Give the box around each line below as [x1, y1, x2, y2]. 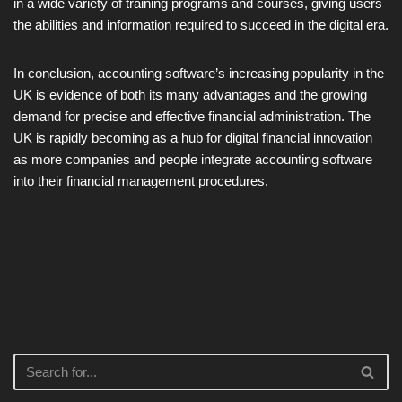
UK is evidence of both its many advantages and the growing [13, 86, 367, 102]
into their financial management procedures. [13, 172, 268, 188]
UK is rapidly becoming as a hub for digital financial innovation [13, 129, 372, 145]
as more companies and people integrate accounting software [13, 151, 372, 167]
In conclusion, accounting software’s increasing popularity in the [13, 65, 384, 81]
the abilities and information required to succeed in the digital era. [13, 16, 389, 32]
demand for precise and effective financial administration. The [13, 108, 371, 124]
